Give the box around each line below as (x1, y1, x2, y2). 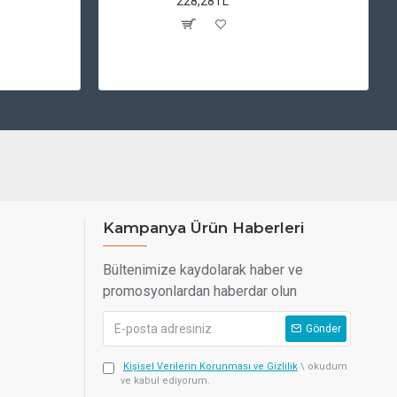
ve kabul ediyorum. (121, 375, 210, 386)
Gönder (306, 323, 341, 335)
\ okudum (300, 361, 347, 372)
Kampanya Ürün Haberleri (103, 219, 305, 237)
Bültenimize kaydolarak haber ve (103, 261, 303, 278)
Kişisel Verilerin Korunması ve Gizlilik (123, 361, 298, 372)
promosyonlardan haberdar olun (103, 283, 297, 300)
